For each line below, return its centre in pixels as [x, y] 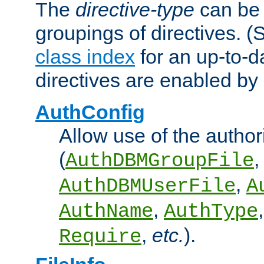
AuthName [106, 212]
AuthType [211, 212]
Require [100, 237]
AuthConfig [90, 112]
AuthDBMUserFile [147, 187]
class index [85, 57]
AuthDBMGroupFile [160, 161]
